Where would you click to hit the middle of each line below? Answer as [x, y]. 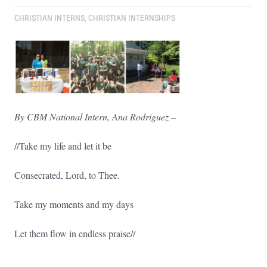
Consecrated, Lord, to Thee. [67, 175]
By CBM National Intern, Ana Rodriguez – [95, 116]
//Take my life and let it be [63, 145]
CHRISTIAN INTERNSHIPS [132, 18]
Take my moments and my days [74, 204]
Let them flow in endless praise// [75, 233]
